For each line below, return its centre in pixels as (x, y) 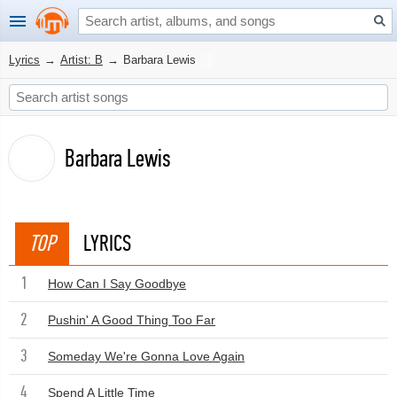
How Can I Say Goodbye (117, 284)
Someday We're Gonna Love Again (146, 356)
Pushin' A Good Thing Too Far (132, 320)
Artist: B (82, 59)
